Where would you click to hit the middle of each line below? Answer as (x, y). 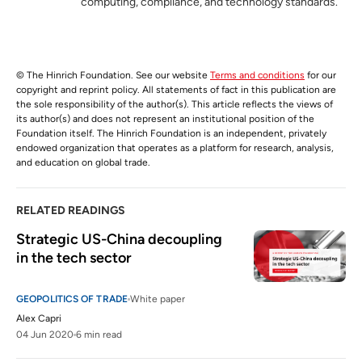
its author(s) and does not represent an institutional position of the (165, 119)
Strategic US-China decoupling (119, 240)
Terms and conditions (257, 76)
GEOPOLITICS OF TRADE (72, 299)
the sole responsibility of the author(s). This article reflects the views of (175, 105)
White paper (158, 299)
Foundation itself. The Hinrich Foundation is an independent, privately (171, 134)
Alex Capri (39, 319)
